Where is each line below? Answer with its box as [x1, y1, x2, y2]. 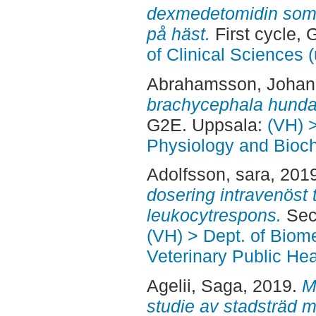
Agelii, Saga [146, 276, 243, 296]
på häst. [146, 23, 210, 44]
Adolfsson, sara [146, 164, 270, 185]
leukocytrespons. [146, 205, 281, 226]
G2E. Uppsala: [146, 114, 267, 135]
